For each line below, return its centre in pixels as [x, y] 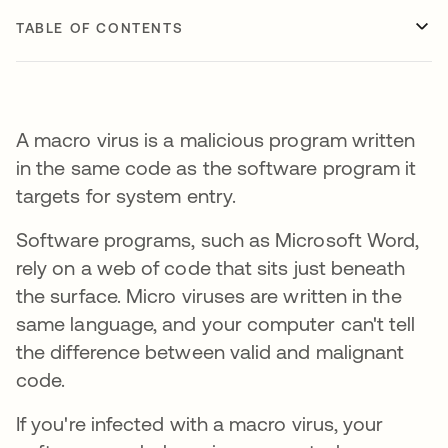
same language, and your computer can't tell [216, 323]
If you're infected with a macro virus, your [200, 423]
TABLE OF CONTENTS [100, 28]
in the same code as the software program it [216, 167]
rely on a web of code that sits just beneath [211, 267]
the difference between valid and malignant [210, 351]
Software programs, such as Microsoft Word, [218, 239]
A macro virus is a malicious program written [216, 139]
